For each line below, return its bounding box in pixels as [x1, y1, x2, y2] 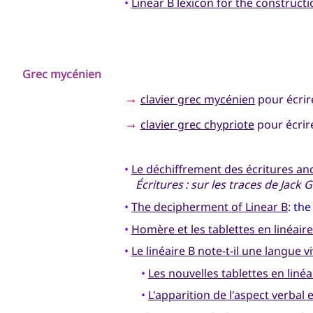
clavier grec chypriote [140, 117, 254, 133]
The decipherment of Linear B [131, 199, 288, 215]
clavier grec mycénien [140, 91, 255, 107]
